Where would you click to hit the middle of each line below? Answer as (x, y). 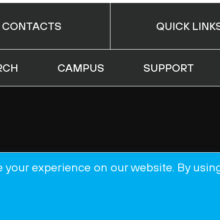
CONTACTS (31, 26)
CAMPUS (81, 68)
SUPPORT (169, 68)
